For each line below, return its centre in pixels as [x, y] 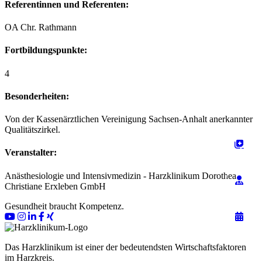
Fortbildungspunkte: [46, 50]
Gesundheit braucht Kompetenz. [64, 206]
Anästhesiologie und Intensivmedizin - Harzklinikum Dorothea [120, 175]
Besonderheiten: [37, 96]
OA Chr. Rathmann [41, 27]
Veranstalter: [31, 153]
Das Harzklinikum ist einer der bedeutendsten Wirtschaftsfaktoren [125, 247]
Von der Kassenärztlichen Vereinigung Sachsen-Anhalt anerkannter [129, 119]
